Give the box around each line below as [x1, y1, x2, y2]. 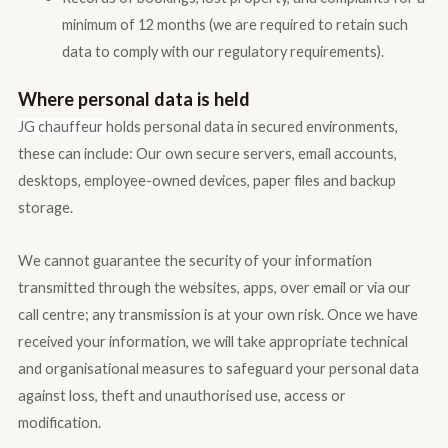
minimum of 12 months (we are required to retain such [61, 15, 408, 33]
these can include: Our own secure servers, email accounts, [17, 145, 397, 163]
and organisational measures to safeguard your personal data [17, 359, 419, 377]
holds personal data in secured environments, [105, 118, 398, 136]
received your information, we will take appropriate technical [17, 332, 408, 350]
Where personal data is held [17, 88, 250, 111]
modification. [17, 413, 101, 431]
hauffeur [44, 118, 106, 136]
